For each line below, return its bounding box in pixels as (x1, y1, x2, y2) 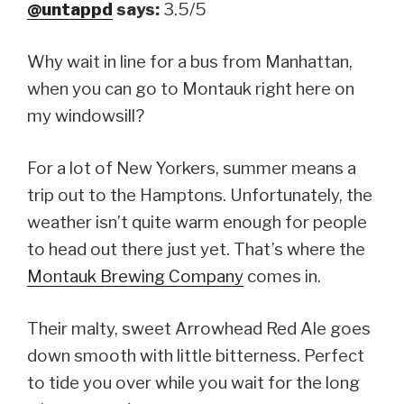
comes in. (243, 266, 321, 288)
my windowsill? (27, 106, 144, 127)
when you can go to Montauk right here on (27, 78, 354, 100)
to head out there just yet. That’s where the (27, 239, 365, 261)
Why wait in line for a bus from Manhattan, (27, 51, 353, 73)
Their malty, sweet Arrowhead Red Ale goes (27, 318, 371, 340)
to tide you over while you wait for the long (27, 372, 360, 394)
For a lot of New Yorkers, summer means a (27, 158, 356, 179)
